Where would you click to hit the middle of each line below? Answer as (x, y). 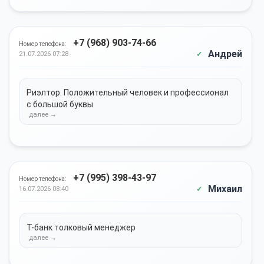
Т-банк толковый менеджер (81, 227)
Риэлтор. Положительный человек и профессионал (128, 93)
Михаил (225, 189)
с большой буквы (60, 104)
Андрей (225, 54)
